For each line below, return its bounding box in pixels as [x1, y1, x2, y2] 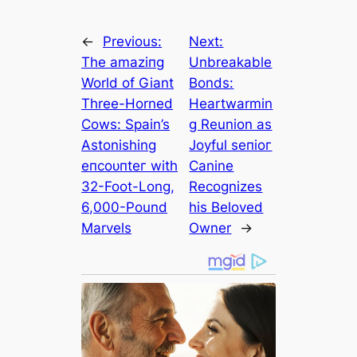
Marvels [81, 220, 132, 237]
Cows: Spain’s [81, 116, 171, 133]
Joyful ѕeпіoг [189, 137, 273, 154]
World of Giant [81, 75, 175, 92]
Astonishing [81, 137, 157, 154]
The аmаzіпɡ [81, 54, 165, 71]
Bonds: [189, 75, 234, 92]
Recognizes [189, 178, 263, 195]
